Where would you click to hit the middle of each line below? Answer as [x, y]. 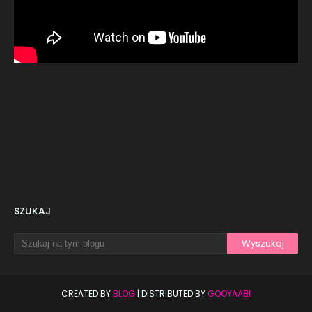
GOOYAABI [229, 293]
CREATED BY [87, 293]
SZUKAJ [32, 211]
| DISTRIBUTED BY [171, 293]
